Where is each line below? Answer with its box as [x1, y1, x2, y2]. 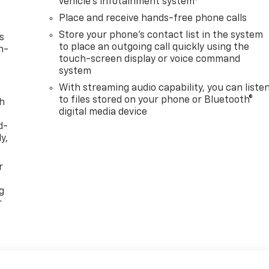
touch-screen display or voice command [59, 55, 241, 65]
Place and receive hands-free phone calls [59, 14, 247, 24]
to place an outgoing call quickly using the [59, 43, 250, 53]
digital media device [59, 107, 148, 118]
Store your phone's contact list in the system [59, 31, 264, 41]
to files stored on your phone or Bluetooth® [59, 95, 253, 106]
